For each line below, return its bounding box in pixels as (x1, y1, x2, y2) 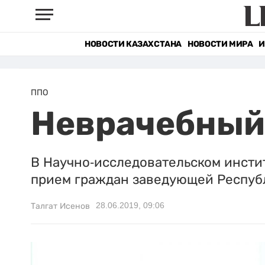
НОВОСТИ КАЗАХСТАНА (85, 39, 182, 49)
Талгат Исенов (31, 201, 90, 211)
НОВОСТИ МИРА (188, 39, 253, 49)
